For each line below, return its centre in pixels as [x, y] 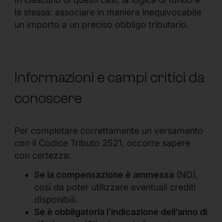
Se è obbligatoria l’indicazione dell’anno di [121, 212]
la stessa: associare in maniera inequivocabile [108, 12]
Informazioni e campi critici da [110, 78]
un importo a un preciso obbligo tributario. [102, 24]
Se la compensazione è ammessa [104, 175]
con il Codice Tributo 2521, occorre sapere [102, 143]
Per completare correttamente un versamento [109, 131]
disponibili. [56, 200]
